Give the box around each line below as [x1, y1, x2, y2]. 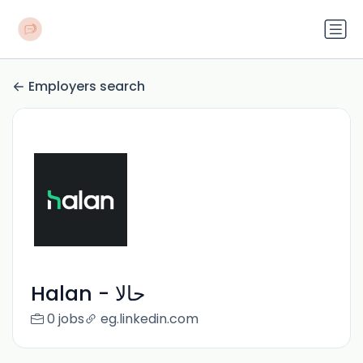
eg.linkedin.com [100, 310, 199, 329]
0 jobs [46, 310, 84, 329]
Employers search [28, 77, 145, 96]
